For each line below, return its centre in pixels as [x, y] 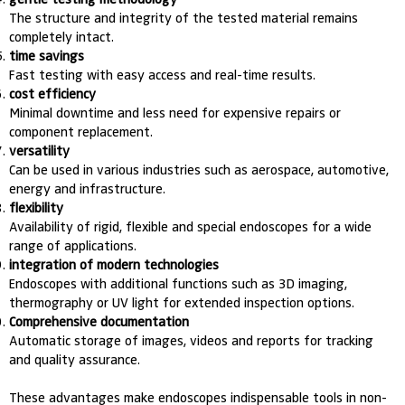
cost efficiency [53, 94]
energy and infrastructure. [88, 188]
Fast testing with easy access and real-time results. [163, 75]
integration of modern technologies [114, 264]
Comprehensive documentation [99, 321]
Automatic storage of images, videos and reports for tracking [192, 340]
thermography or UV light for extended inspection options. [182, 302]
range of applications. [73, 245]
